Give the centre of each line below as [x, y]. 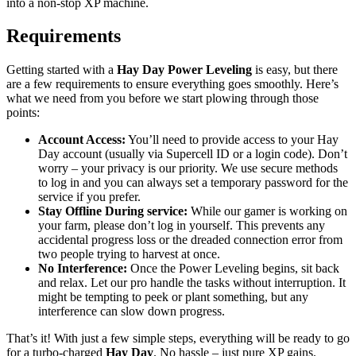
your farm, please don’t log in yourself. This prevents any [182, 226]
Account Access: [82, 140]
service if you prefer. [89, 197]
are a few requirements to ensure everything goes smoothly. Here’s [172, 84]
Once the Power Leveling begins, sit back [233, 269]
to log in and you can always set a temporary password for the [193, 183]
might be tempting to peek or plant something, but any [173, 297]
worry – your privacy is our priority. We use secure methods [188, 168]
